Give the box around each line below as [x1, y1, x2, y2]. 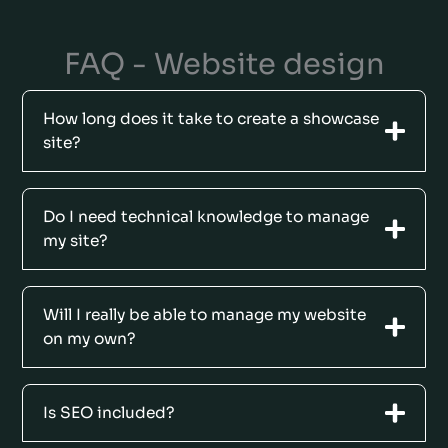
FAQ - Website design [63, 46, 385, 83]
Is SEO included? [43, 403, 176, 423]
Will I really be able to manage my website [43, 305, 367, 325]
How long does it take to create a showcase [43, 109, 380, 129]
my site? [43, 231, 109, 251]
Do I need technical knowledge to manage [43, 207, 370, 227]
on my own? [43, 329, 137, 349]
